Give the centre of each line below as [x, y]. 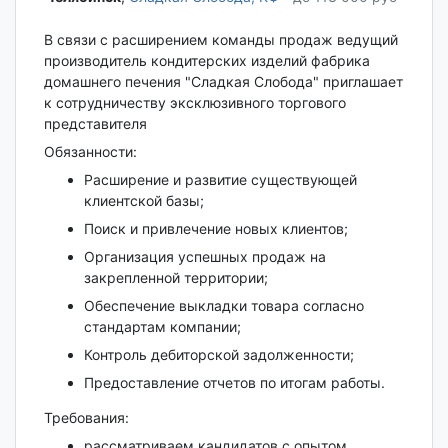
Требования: [86, 417]
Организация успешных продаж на [204, 256]
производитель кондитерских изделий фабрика [206, 60]
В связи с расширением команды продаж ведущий [220, 39]
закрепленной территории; [175, 277]
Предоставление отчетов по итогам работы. [234, 382]
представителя [95, 123]
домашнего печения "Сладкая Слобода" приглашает [223, 81]
